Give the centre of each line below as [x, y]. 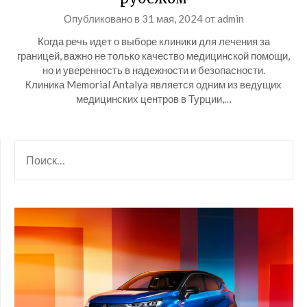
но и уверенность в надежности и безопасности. [153, 70]
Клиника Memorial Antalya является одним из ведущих [153, 84]
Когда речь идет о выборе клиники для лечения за [153, 41]
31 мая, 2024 [172, 19]
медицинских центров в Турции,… [153, 99]
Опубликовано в [102, 19]
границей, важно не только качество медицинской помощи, [153, 56]
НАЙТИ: [33, 148]
